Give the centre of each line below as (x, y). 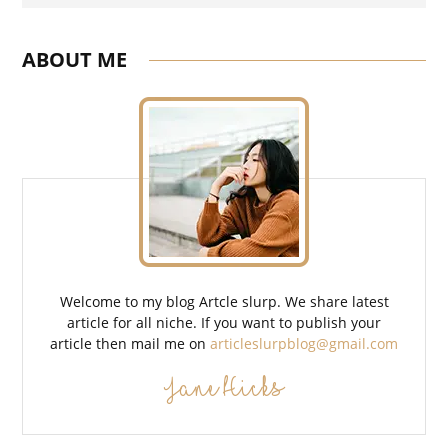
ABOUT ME (75, 59)
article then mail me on (130, 344)
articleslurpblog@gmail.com (304, 344)
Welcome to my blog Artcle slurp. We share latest (224, 302)
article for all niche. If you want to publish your (224, 323)
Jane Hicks (224, 388)
